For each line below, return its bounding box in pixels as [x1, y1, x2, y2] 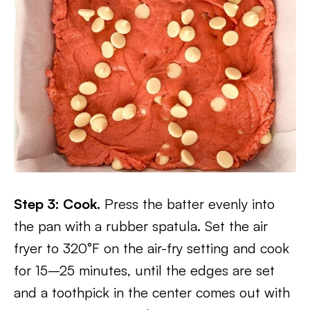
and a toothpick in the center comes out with [14, 284, 290, 302]
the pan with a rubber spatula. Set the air [14, 217, 268, 235]
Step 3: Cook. [14, 195, 100, 213]
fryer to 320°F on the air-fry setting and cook [14, 239, 289, 257]
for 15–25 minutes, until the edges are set [14, 262, 275, 280]
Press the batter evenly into [100, 195, 275, 213]
